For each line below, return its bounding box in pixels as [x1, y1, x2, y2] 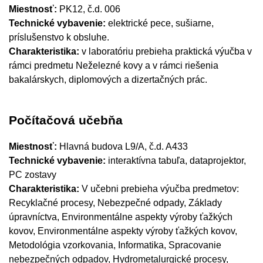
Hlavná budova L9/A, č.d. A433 [59, 141, 188, 151]
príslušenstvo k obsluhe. [9, 32, 109, 42]
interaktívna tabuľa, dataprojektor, [106, 156, 246, 166]
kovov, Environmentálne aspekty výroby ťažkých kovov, [9, 226, 237, 236]
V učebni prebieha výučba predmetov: [82, 184, 239, 194]
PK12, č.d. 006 [57, 4, 120, 14]
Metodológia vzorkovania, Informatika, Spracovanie [9, 240, 221, 250]
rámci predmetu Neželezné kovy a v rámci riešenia [9, 60, 218, 70]
